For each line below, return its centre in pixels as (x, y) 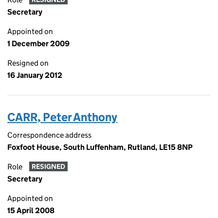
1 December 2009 (38, 44)
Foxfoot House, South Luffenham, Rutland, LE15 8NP (100, 147)
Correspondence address (49, 135)
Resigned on (28, 63)
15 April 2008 (31, 210)
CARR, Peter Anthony (62, 117)
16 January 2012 (35, 75)
